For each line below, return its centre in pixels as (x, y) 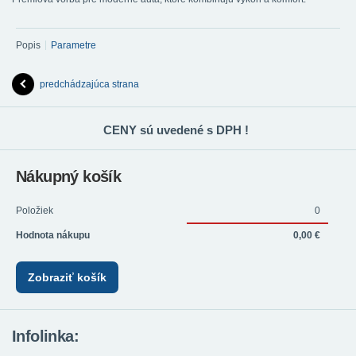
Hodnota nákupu (53, 236)
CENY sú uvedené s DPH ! (176, 130)
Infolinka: (45, 337)
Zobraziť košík (67, 278)
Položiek (35, 211)
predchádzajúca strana (89, 85)
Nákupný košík (69, 177)
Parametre (74, 46)
